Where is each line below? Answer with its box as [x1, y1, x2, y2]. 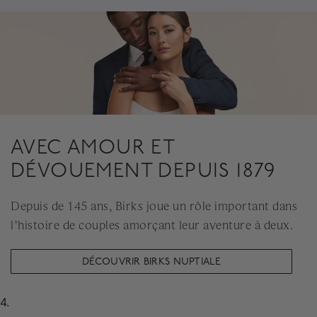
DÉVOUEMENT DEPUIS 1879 [11, 158, 276, 183]
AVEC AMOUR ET [11, 135, 175, 159]
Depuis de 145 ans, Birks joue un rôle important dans [11, 197, 297, 214]
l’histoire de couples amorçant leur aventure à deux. [11, 217, 296, 233]
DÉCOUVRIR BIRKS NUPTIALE [82, 255, 221, 267]
